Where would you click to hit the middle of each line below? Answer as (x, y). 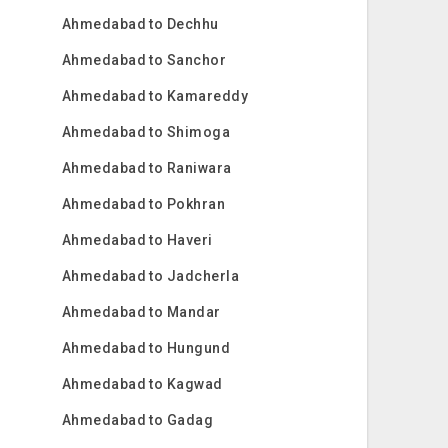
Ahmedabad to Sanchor (144, 60)
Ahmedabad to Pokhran (143, 204)
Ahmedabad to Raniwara (146, 168)
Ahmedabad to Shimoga (146, 132)
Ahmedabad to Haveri (137, 240)
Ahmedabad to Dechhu (140, 24)
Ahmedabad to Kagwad (142, 384)
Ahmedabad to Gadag (137, 420)
